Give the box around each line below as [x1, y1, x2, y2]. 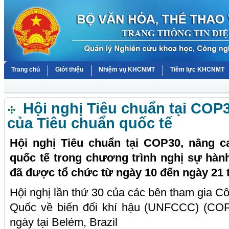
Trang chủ [11, 66, 40, 73]
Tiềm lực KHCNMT [170, 66, 225, 73]
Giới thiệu [55, 66, 84, 73]
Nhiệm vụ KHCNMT [99, 66, 155, 73]
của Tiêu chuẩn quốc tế [7, 114, 173, 131]
